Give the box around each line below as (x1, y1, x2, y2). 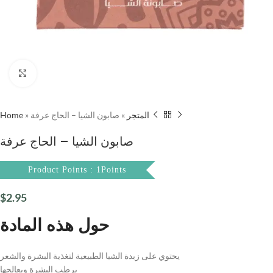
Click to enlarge (36, 68, 93, 78)
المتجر (127, 109, 149, 120)
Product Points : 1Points (27, 165, 126, 174)
